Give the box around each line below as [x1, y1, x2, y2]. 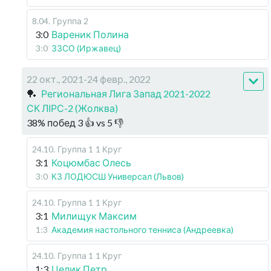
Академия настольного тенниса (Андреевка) [51, 224, 233, 235]
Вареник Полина [51, 28, 129, 40]
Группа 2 [53, 15, 88, 26]
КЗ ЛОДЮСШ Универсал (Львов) [51, 171, 184, 181]
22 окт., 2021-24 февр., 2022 [27, 73, 151, 85]
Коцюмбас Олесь [51, 156, 131, 168]
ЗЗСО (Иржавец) [51, 42, 121, 53]
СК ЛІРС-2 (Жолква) [27, 102, 118, 114]
